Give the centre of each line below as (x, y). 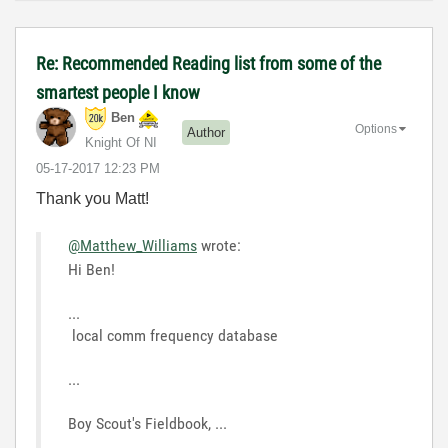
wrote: (219, 245)
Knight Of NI (121, 142)
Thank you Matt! (92, 198)
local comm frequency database (173, 335)
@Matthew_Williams (132, 245)
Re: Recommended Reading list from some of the (208, 63)
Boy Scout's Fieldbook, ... (147, 423)
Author (206, 132)
